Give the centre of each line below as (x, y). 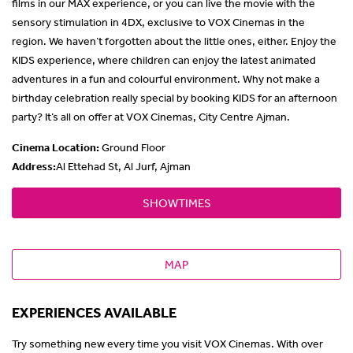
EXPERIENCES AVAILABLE (94, 312)
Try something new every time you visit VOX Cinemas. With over (167, 343)
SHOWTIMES (176, 203)
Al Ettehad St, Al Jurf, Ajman (123, 166)
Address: (34, 166)
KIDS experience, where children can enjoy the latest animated (164, 59)
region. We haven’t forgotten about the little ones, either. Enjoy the (174, 41)
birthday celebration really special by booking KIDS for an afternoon (175, 97)
